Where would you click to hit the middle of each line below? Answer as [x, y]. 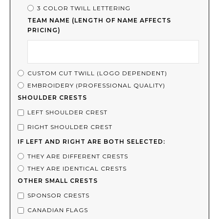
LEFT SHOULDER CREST [67, 112]
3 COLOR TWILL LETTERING [84, 8]
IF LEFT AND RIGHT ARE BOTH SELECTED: [91, 142]
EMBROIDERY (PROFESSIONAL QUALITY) [96, 86]
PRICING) [44, 30]
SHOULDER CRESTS [52, 98]
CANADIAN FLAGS [58, 210]
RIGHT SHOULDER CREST [70, 127]
